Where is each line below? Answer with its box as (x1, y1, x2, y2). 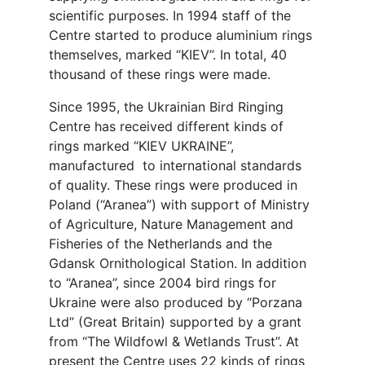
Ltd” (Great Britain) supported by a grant (48, 314, 301, 331)
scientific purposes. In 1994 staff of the (48, 7, 291, 24)
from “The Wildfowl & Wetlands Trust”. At (48, 333, 299, 350)
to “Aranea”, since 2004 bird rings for (48, 275, 276, 292)
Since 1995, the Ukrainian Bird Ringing (48, 99, 284, 116)
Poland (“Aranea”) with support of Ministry (48, 196, 310, 213)
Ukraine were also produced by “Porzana (48, 294, 302, 311)
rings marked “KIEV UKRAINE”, (48, 138, 234, 155)
